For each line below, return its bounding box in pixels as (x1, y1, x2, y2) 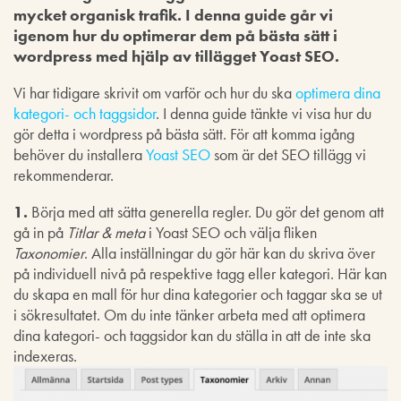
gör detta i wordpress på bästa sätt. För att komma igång (13, 123, 354, 144)
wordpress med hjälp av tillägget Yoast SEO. (13, 45, 339, 66)
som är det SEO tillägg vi (210, 143, 366, 165)
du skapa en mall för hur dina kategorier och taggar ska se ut (13, 283, 382, 304)
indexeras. (13, 345, 77, 366)
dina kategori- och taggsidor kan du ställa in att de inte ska (13, 324, 371, 346)
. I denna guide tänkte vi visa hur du (156, 102, 371, 124)
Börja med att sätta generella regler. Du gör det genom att (28, 200, 384, 222)
